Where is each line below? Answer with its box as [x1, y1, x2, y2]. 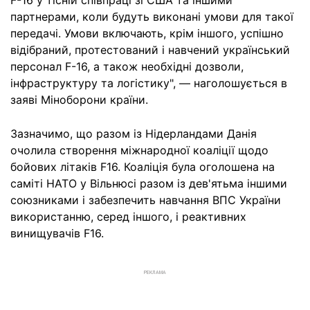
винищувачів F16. [10, 226, 104, 240]
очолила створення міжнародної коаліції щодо [10, 143, 268, 157]
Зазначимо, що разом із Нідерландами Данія [10, 127, 257, 140]
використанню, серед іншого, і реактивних [10, 210, 246, 224]
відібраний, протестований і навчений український [10, 43, 290, 57]
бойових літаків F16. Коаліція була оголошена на [10, 160, 275, 174]
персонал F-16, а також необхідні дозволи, [10, 60, 244, 73]
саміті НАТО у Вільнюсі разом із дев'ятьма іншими [10, 176, 287, 190]
